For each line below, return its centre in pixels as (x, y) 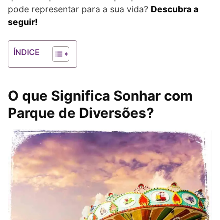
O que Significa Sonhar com (100, 96)
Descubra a (175, 9)
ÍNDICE (27, 52)
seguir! (23, 22)
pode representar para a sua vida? (79, 9)
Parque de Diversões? (81, 113)
